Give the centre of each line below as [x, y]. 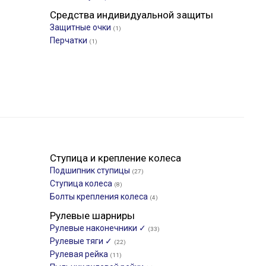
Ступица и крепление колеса [115, 158]
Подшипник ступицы [91, 170]
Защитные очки [81, 27]
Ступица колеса [82, 183]
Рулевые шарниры [92, 216]
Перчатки [69, 40]
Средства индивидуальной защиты [132, 15]
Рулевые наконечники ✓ [99, 228]
